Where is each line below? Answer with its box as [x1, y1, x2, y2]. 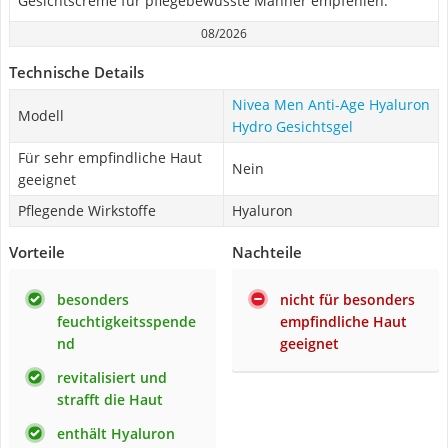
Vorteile [9, 242, 65, 262]
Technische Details [9, 62, 144, 82]
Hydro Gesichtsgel [232, 117, 353, 136]
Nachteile [232, 242, 302, 262]
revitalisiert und [57, 368, 167, 387]
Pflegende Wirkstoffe [18, 201, 156, 220]
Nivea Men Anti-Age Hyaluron [232, 95, 430, 114]
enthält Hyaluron [57, 424, 175, 443]
